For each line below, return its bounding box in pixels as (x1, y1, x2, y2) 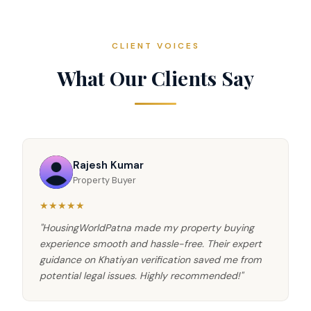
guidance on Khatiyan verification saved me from (40, 253, 262, 267)
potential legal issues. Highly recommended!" (40, 269, 243, 283)
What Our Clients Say (57, 65, 254, 92)
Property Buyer (73, 174, 136, 186)
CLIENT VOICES (111, 40, 200, 52)
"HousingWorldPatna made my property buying (40, 221, 254, 235)
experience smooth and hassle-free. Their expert (40, 237, 262, 251)
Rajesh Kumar (73, 158, 144, 172)
